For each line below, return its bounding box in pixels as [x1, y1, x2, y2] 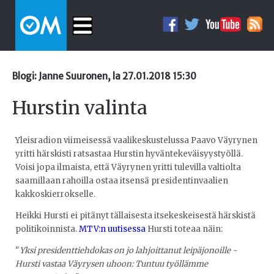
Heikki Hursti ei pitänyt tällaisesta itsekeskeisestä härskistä [15, 210, 256, 221]
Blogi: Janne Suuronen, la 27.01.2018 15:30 [12, 70, 196, 83]
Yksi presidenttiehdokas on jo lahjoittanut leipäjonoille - [20, 245, 237, 256]
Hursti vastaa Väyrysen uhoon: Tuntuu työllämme [15, 258, 208, 269]
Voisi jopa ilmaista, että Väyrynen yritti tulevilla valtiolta [15, 161, 241, 172]
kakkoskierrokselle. [15, 188, 95, 199]
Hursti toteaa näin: [146, 223, 223, 234]
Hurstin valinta [12, 95, 147, 119]
